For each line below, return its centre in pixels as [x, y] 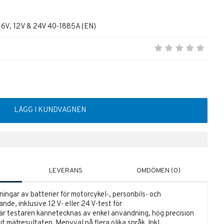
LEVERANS [65, 171]
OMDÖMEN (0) [158, 171]
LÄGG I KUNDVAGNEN [50, 110]
